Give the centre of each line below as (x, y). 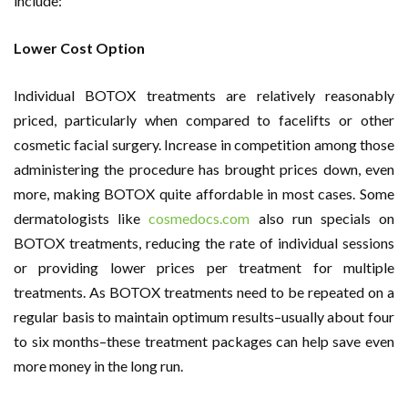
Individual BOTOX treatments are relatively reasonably (204, 95)
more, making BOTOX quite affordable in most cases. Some (204, 193)
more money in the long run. (98, 365)
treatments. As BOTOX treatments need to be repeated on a (204, 291)
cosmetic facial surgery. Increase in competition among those (204, 144)
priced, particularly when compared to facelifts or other (204, 119)
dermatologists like (82, 218)
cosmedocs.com (199, 218)
